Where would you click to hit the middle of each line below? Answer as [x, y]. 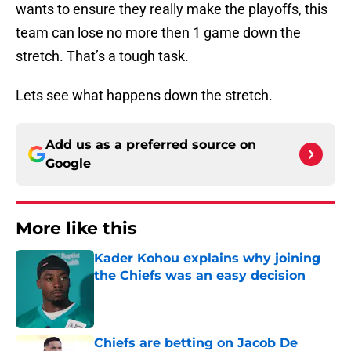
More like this [76, 229]
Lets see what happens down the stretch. [144, 96]
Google [68, 164]
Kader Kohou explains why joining [207, 259]
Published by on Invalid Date [161, 291]
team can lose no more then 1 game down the [158, 33]
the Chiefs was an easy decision [200, 276]
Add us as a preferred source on [151, 145]
